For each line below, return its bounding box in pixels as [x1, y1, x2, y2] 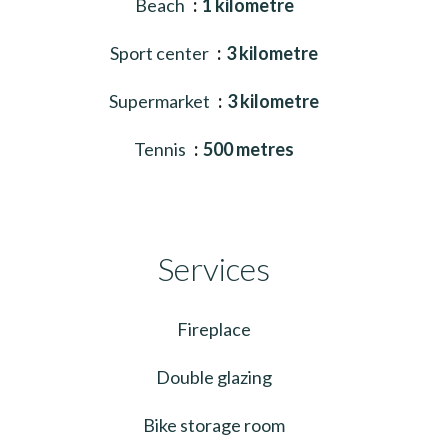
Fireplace [177, 317, 251, 340]
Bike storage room [143, 413, 285, 436]
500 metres [203, 137, 294, 160]
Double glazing [156, 365, 272, 388]
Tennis [134, 137, 189, 160]
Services [158, 248, 270, 288]
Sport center [110, 41, 212, 64]
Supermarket [109, 89, 213, 112]
